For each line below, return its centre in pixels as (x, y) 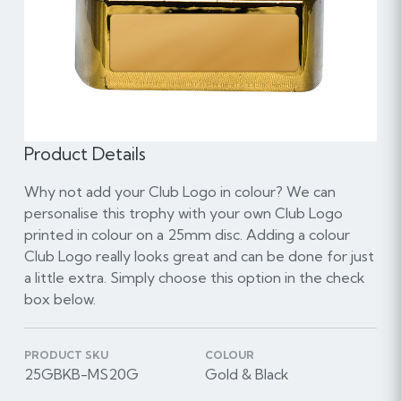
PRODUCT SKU (66, 354)
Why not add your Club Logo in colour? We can (179, 191)
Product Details (85, 154)
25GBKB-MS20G (81, 374)
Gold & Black (247, 374)
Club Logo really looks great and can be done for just (199, 256)
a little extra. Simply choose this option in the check (194, 277)
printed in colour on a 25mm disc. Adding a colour (187, 234)
